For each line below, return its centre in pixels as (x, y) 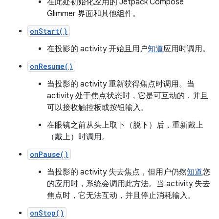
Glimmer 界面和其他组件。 (94, 14)
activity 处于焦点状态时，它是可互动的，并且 (128, 96)
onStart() (49, 31)
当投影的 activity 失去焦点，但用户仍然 (117, 172)
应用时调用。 (187, 49)
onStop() (47, 213)
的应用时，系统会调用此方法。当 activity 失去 (129, 184)
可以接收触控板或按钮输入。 (98, 108)
